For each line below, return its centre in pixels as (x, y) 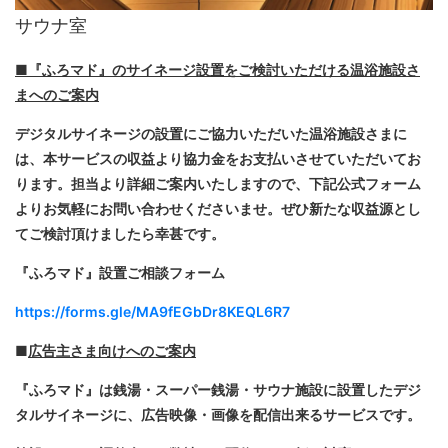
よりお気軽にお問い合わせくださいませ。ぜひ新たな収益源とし (218, 209)
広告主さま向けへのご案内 (112, 351)
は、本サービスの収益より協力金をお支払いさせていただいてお (218, 159)
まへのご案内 (57, 95)
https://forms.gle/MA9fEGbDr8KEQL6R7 (152, 312)
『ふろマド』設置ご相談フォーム (120, 273)
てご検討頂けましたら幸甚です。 (120, 234)
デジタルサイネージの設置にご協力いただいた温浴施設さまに (211, 134)
